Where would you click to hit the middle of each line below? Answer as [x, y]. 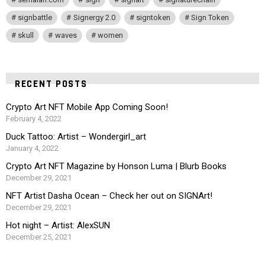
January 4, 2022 [32, 148]
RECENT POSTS [51, 84]
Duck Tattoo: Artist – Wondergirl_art [76, 136]
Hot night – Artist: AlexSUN [58, 225]
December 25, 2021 [39, 237]
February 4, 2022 [34, 118]
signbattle [35, 17]
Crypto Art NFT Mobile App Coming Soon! [87, 107]
